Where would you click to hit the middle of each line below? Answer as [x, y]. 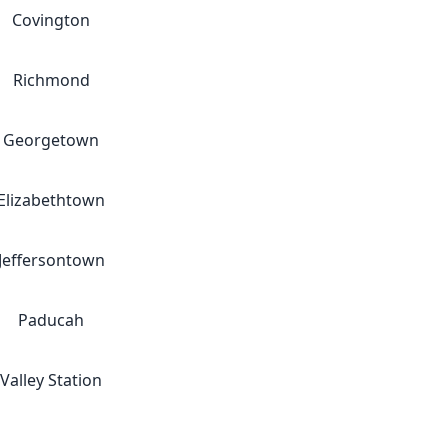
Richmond [51, 80]
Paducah [51, 320]
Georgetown [51, 140]
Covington [51, 20]
